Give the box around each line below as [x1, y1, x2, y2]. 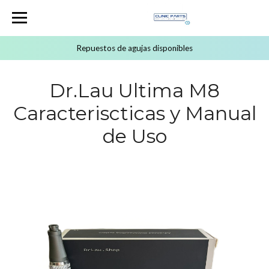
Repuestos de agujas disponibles [76, 43, 193, 53]
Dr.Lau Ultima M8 [49, 79, 220, 102]
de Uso [102, 124, 167, 148]
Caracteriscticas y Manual [13, 101, 256, 125]
